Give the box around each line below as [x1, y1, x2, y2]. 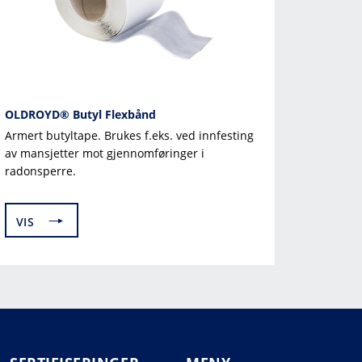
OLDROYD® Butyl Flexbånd [5, 106, 156, 122]
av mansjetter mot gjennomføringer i [5, 145, 204, 161]
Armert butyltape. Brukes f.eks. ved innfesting [5, 127, 254, 143]
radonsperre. [5, 162, 76, 179]
